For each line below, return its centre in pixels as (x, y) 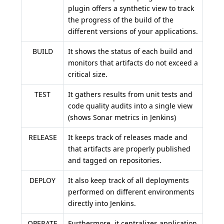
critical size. (88, 74)
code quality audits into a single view (130, 106)
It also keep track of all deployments (128, 180)
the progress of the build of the (121, 20)
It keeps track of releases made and (128, 137)
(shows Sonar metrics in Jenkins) (122, 117)
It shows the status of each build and (130, 51)
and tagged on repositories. (115, 160)
